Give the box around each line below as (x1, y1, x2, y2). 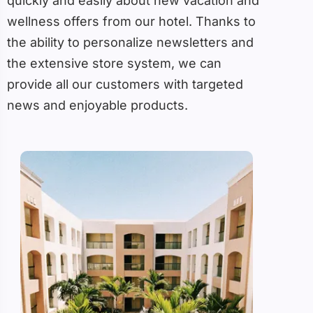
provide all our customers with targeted (7, 77, 243, 92)
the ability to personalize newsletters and (7, 35, 254, 50)
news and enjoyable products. (7, 98, 188, 113)
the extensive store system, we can (7, 56, 221, 71)
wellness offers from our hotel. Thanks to (7, 14, 256, 29)
